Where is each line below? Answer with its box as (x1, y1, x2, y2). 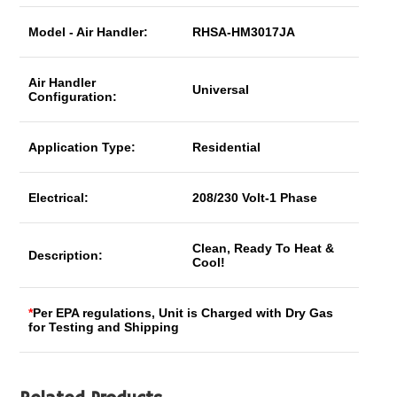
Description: (28, 248, 104, 262)
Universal (192, 82, 250, 97)
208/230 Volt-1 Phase (192, 191, 318, 205)
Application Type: (28, 140, 136, 154)
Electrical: (28, 191, 90, 205)
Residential (192, 140, 261, 154)
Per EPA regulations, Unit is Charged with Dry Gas (33, 306, 334, 320)
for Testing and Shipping (28, 320, 180, 334)
